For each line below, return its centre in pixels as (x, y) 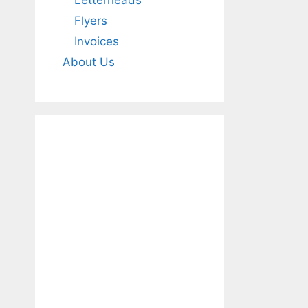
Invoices (97, 41)
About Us (89, 62)
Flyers (91, 21)
